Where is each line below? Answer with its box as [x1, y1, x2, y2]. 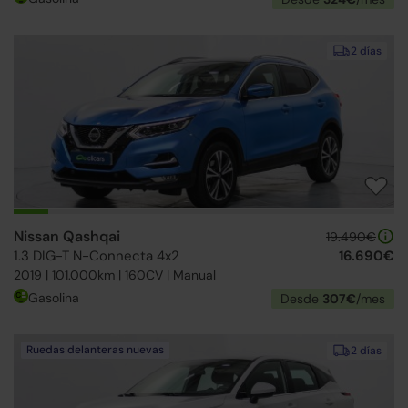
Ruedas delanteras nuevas [26, 342, 164, 357]
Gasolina [28, 290, 79, 306]
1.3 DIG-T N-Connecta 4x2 [14, 247, 179, 265]
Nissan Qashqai [14, 227, 120, 246]
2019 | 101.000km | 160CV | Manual [14, 267, 216, 283]
